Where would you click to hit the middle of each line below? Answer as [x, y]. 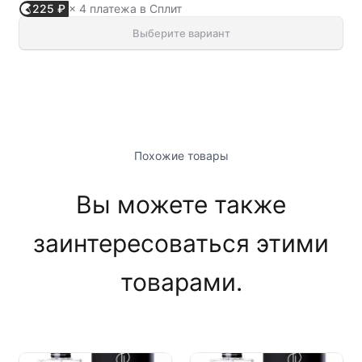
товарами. [181, 282]
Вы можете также [181, 204]
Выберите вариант [181, 33]
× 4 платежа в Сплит [125, 8]
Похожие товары [181, 156]
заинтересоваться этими [181, 243]
